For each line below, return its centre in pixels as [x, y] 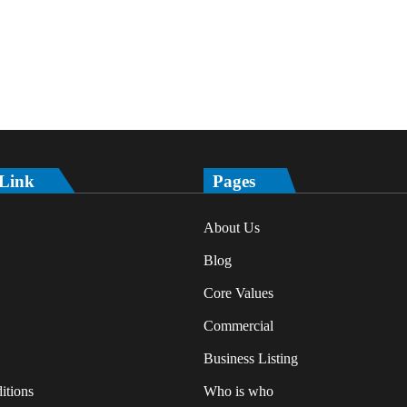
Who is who [238, 391]
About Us [232, 227]
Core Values [238, 293]
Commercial [238, 325]
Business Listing [251, 358]
